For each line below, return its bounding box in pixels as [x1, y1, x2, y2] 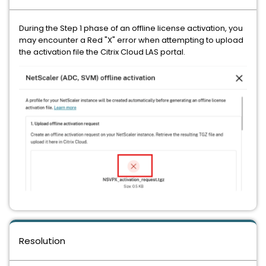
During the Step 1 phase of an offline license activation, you [19, 23, 243, 34]
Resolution [19, 235, 65, 248]
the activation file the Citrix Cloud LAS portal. [19, 46, 185, 58]
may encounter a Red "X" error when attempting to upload [19, 34, 243, 46]
